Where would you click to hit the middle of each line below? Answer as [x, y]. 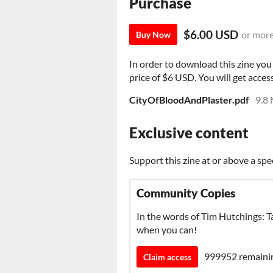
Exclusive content [189, 133]
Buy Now [153, 35]
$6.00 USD [211, 35]
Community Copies [186, 193]
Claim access [167, 257]
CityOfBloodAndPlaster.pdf [189, 100]
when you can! [167, 230]
